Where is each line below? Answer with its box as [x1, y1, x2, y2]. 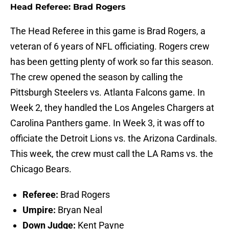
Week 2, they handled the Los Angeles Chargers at [10, 102, 214, 113]
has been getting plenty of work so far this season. [10, 56, 214, 67]
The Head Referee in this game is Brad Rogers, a [10, 26, 205, 37]
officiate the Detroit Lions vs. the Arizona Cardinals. [10, 133, 217, 144]
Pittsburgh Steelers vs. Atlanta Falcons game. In [10, 87, 205, 98]
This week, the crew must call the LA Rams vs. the [10, 148, 213, 159]
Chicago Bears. [10, 164, 72, 175]
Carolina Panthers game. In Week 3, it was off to [10, 118, 204, 129]
